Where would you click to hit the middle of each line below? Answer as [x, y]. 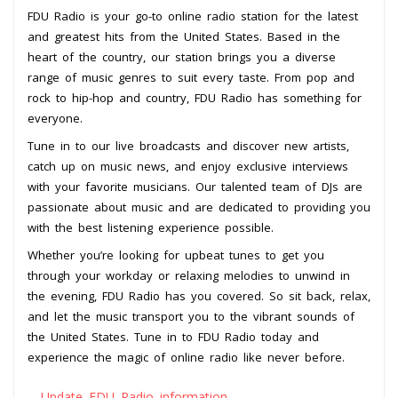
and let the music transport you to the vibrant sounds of [191, 316]
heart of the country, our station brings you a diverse [182, 56]
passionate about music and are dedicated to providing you [199, 207]
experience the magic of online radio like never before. [186, 357]
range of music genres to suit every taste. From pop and [191, 77]
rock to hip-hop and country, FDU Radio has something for [195, 97]
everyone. [55, 118]
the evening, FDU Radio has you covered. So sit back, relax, [199, 295]
